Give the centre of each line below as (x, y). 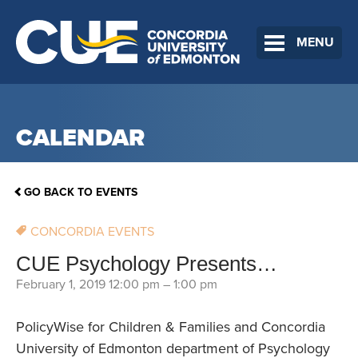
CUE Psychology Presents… (147, 264)
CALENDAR (80, 138)
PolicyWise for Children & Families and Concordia (171, 327)
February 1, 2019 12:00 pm (88, 285)
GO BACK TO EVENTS (81, 193)
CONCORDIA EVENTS (92, 232)
